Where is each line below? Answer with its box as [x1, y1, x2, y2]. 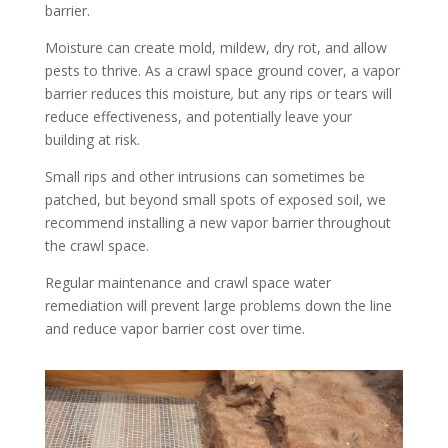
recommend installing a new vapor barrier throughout [44, 213, 391, 232]
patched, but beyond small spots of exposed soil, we [44, 190, 386, 209]
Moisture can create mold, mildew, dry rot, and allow [44, 38, 387, 57]
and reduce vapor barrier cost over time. [44, 319, 305, 338]
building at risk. [44, 130, 140, 149]
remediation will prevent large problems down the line [44, 296, 392, 315]
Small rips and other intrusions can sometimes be [44, 167, 365, 186]
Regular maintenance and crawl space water [44, 273, 331, 292]
